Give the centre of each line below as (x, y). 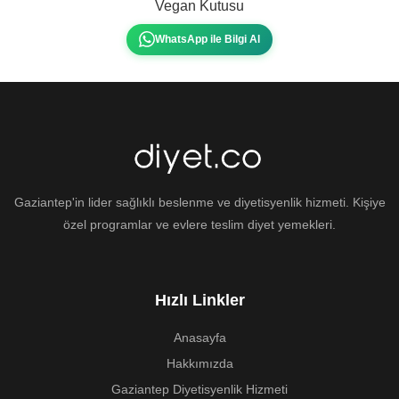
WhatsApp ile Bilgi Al (208, 39)
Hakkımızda (199, 364)
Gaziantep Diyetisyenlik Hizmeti (199, 390)
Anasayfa (199, 338)
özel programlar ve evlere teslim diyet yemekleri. (199, 225)
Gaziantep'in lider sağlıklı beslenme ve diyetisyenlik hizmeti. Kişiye (199, 203)
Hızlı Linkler (199, 301)
